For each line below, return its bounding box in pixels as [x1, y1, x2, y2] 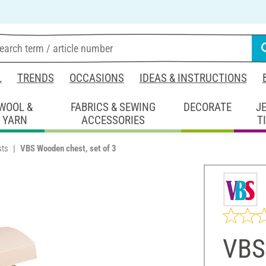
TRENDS [17, 71, 54, 85]
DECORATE [183, 100, 232, 114]
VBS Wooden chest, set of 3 [20, 142, 116, 154]
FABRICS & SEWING [70, 100, 156, 114]
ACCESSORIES [81, 113, 145, 127]
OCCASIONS [69, 71, 124, 85]
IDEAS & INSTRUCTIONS [139, 71, 247, 85]
